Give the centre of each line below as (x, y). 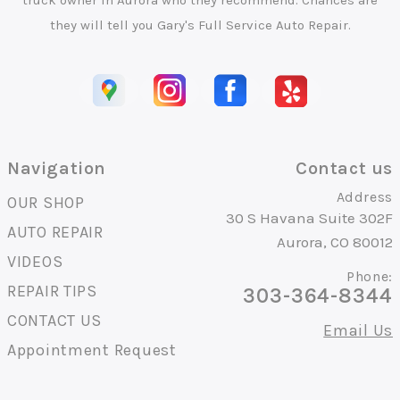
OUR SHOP (46, 203)
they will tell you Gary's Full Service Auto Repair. (200, 25)
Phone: (370, 277)
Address (364, 197)
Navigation (57, 169)
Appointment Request (92, 350)
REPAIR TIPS (52, 292)
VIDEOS (35, 262)
